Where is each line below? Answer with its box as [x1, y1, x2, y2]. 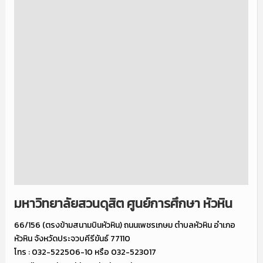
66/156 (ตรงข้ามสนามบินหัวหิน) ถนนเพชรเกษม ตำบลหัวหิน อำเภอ [14, 219, 235, 232]
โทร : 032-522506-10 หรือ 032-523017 [14, 246, 156, 259]
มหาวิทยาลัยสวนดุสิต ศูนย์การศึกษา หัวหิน [14, 194, 232, 214]
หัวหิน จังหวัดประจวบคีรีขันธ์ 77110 [14, 232, 130, 245]
